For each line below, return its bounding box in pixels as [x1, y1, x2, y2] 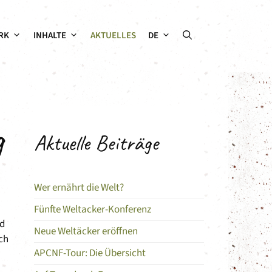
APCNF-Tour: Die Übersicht [34, 245, 146, 260]
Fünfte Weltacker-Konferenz [34, 202, 151, 217]
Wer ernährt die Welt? [34, 180, 124, 195]
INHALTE [33, 29, 66, 42]
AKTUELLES [90, 29, 136, 42]
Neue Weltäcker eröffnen [34, 223, 138, 239]
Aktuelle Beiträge [34, 128, 158, 157]
